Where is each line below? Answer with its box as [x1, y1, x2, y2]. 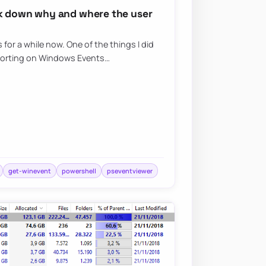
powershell [61, 166, 96, 175]
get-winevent [8, 166, 51, 175]
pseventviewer [106, 166, 153, 175]
